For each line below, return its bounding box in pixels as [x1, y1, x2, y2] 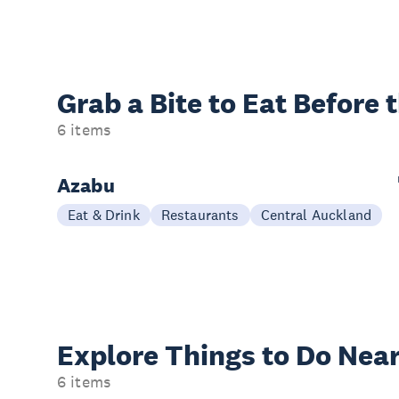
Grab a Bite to [57, 86, 242, 120]
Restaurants [160, 206, 240, 224]
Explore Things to [57, 338, 296, 372]
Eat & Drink [68, 206, 140, 224]
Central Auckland [260, 206, 372, 224]
